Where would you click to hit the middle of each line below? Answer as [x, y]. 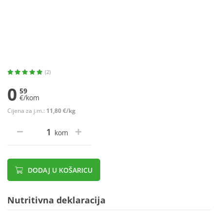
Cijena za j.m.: [27, 111]
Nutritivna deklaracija [56, 200]
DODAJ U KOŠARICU [59, 170]
